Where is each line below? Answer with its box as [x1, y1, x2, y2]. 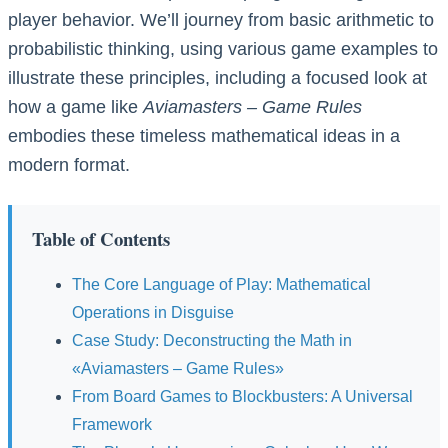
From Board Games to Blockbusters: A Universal [72, 387, 413, 405]
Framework [72, 415, 152, 433]
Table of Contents [32, 224, 170, 252]
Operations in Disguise [72, 303, 234, 321]
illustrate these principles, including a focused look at [8, 67, 427, 88]
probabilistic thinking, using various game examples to [8, 38, 438, 59]
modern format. [8, 154, 130, 175]
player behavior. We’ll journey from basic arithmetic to [8, 9, 434, 30]
